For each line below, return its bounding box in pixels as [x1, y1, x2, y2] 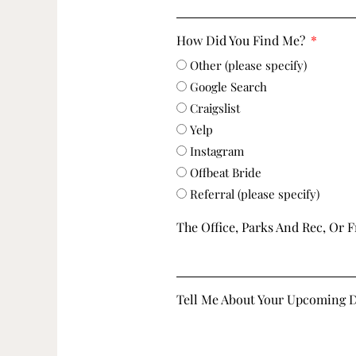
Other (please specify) [190, 57, 308, 74]
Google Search [190, 79, 268, 95]
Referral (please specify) [190, 186, 320, 203]
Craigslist [190, 100, 241, 117]
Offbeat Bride [190, 164, 262, 181]
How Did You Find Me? [176, 32, 309, 49]
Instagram [190, 143, 245, 160]
